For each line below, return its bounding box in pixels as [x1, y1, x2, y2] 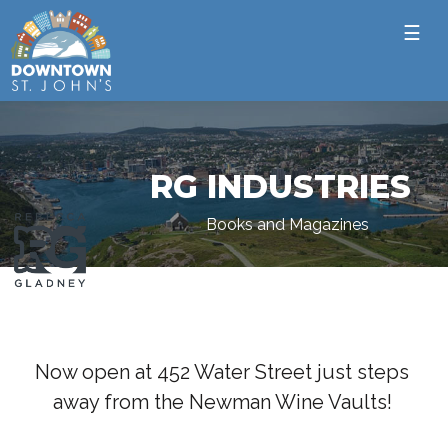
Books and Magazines [206, 215, 369, 235]
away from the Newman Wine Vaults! [52, 390, 392, 415]
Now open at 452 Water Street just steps [35, 360, 410, 385]
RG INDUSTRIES [149, 167, 411, 207]
